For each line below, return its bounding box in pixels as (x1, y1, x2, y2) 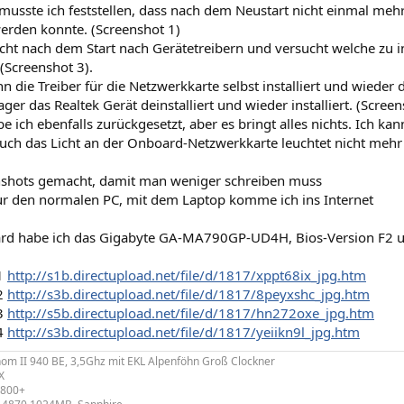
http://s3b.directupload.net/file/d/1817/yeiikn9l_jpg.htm (7, 323, 360, 341)
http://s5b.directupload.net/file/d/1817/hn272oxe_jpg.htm (7, 304, 374, 322)
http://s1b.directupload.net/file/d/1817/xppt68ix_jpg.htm (7, 266, 366, 284)
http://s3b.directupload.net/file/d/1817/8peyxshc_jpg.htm (7, 285, 370, 303)
